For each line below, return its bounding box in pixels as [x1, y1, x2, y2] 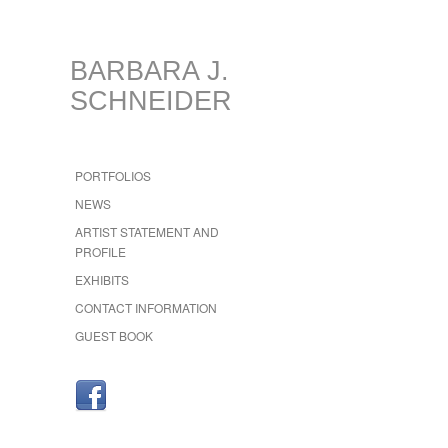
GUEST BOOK [75, 327, 153, 344]
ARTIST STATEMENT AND [75, 223, 219, 240]
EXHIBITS [75, 271, 129, 288]
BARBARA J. [70, 56, 229, 86]
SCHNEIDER [70, 86, 232, 116]
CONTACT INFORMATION [75, 299, 217, 316]
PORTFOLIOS [75, 167, 151, 184]
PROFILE [75, 243, 126, 260]
